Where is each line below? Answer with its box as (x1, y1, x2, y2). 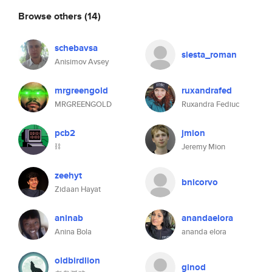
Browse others (18, 8, 84, 23)
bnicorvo (182, 175, 218, 189)
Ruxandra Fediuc (182, 98, 239, 110)
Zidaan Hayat (55, 183, 101, 195)
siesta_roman (182, 48, 237, 61)
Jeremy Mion (182, 141, 225, 152)
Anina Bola (55, 226, 92, 237)
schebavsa (55, 41, 98, 55)
